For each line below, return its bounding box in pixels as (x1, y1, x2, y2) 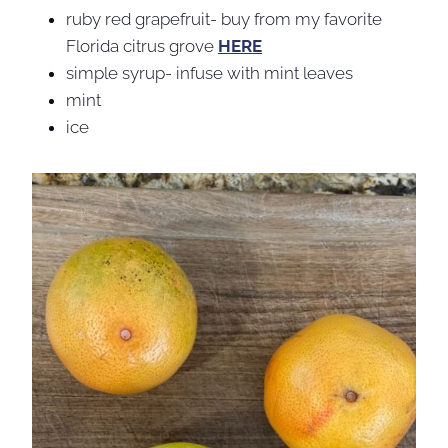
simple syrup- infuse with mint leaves (66, 63, 353, 84)
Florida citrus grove (66, 36, 218, 57)
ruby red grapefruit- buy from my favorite (66, 9, 382, 30)
